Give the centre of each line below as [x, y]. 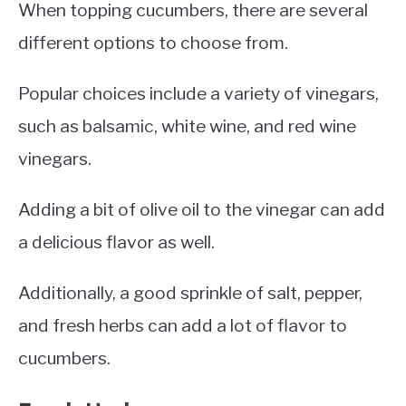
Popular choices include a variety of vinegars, [198, 94]
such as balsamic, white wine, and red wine [187, 126]
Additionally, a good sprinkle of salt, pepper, [190, 293]
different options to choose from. [153, 43]
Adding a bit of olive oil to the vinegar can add [202, 210]
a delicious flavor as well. [116, 242]
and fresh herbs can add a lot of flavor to [183, 326]
